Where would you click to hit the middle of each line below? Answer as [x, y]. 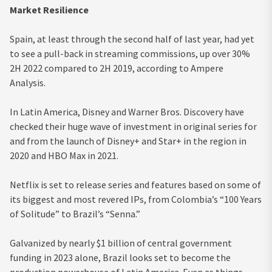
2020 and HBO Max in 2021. [64, 155]
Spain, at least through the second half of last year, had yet [132, 39]
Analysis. [29, 82]
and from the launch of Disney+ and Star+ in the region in [128, 141]
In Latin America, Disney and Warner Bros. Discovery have [127, 111]
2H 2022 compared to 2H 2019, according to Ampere [117, 68]
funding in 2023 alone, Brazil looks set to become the [120, 257]
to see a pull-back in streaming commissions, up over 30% [130, 53]
